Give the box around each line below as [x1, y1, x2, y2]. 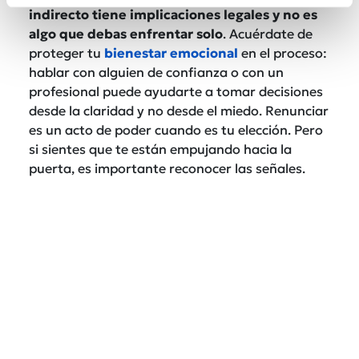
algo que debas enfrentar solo [29, 25, 223, 42]
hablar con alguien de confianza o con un [29, 63, 284, 80]
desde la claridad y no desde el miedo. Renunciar [29, 102, 329, 119]
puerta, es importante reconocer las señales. [29, 159, 305, 176]
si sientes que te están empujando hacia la [29, 140, 292, 157]
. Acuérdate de [223, 25, 313, 42]
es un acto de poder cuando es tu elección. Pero [29, 121, 323, 138]
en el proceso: [238, 44, 327, 61]
